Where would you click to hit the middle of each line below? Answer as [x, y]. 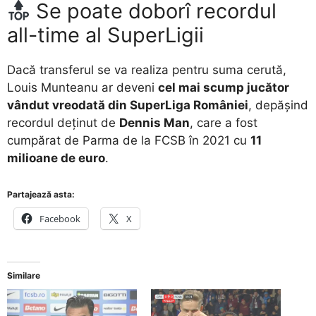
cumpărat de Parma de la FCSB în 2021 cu [129, 140]
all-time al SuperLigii [105, 35]
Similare [24, 276]
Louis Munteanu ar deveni [83, 87]
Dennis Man [154, 122]
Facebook [60, 219]
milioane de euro [56, 158]
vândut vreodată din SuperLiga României [128, 105]
